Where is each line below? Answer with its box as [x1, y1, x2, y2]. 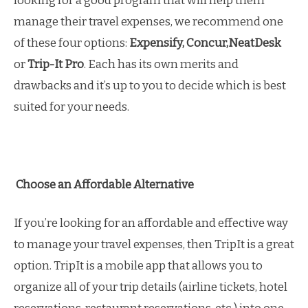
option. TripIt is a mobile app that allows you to [14, 258, 263, 273]
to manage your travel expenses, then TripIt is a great [14, 237, 294, 252]
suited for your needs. [14, 99, 129, 114]
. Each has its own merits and [84, 56, 239, 71]
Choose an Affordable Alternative [14, 177, 194, 192]
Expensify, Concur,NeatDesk [129, 35, 281, 50]
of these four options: [14, 35, 129, 50]
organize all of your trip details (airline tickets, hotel [14, 280, 287, 294]
